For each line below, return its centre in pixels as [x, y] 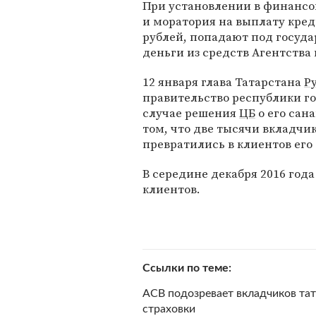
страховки [169, 309]
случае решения [191, 113]
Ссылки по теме [186, 268]
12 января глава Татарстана [223, 82]
